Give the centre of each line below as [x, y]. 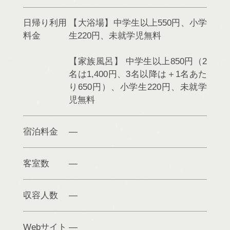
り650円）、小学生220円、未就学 [138, 87]
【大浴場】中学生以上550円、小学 [138, 23]
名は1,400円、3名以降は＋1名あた [138, 74]
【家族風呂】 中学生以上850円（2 [138, 61]
